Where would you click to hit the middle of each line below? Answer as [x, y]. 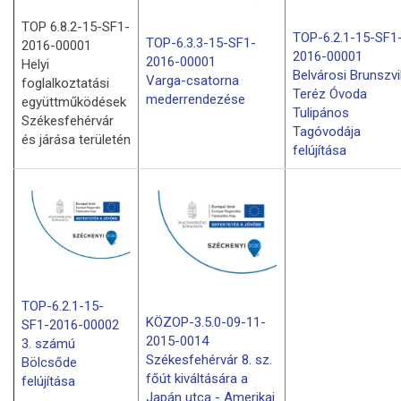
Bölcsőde [49, 363]
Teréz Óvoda [330, 94]
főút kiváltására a [197, 378]
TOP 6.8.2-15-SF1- [76, 26]
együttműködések [74, 102]
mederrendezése [196, 99]
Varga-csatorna [192, 80]
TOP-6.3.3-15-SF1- [201, 43]
